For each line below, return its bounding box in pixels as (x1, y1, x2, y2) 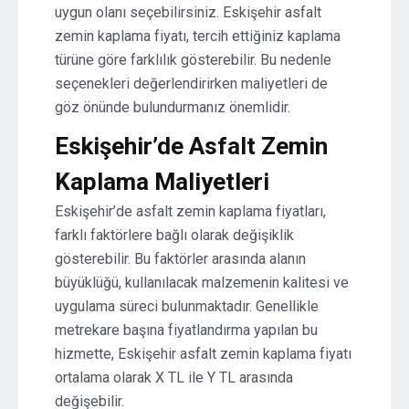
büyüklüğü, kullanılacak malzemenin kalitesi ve (55, 274, 349, 291)
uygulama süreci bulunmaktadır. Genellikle (55, 298, 319, 315)
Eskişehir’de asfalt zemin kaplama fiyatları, (55, 203, 326, 220)
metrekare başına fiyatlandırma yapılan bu (55, 321, 318, 339)
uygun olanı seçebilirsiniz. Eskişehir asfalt (55, 4, 321, 21)
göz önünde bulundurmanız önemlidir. (55, 99, 290, 116)
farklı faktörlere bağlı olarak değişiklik (55, 226, 294, 244)
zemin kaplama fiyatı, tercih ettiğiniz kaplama (55, 27, 341, 45)
